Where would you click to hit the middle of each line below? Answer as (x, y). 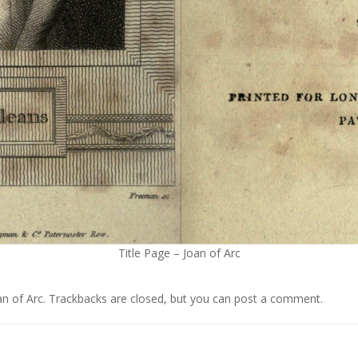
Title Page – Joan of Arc (179, 253)
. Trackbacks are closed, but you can (139, 298)
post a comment (277, 298)
